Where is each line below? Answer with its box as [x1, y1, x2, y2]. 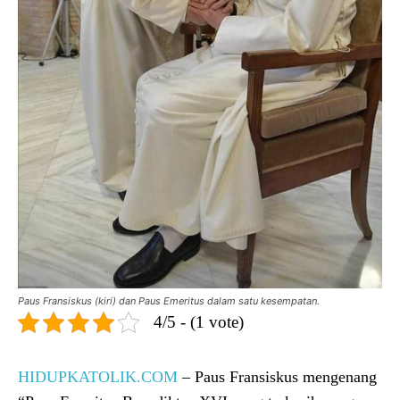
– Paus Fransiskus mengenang [178, 367, 377, 386]
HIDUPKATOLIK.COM [18, 367, 178, 386]
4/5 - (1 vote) [154, 312, 244, 331]
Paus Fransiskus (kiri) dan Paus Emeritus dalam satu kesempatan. [18, 294, 320, 307]
